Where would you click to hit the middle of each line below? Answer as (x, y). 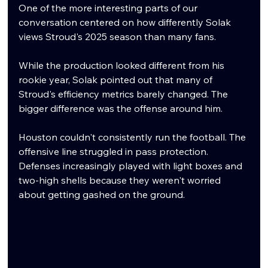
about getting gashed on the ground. (102, 195)
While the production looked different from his (123, 66)
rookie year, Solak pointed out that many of (117, 80)
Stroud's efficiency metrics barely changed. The (125, 94)
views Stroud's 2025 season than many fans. (118, 37)
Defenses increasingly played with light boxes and (132, 166)
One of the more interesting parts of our (109, 8)
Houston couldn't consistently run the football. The (134, 137)
